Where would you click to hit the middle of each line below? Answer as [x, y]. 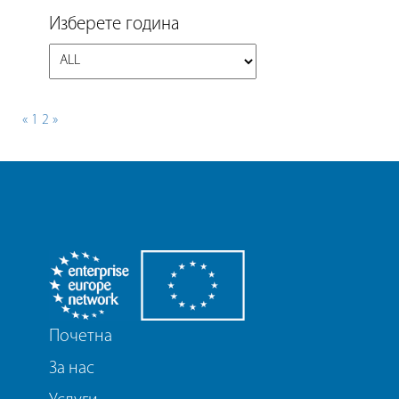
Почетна [81, 336]
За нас [72, 368]
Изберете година [114, 24]
